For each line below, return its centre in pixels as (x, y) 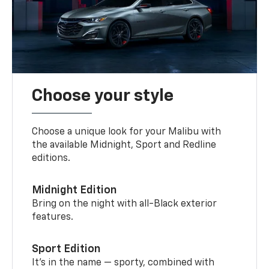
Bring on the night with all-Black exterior (125, 204)
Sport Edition (66, 249)
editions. (51, 159)
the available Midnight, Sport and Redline (124, 146)
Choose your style (103, 96)
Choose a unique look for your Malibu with (127, 132)
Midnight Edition (74, 191)
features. (53, 218)
